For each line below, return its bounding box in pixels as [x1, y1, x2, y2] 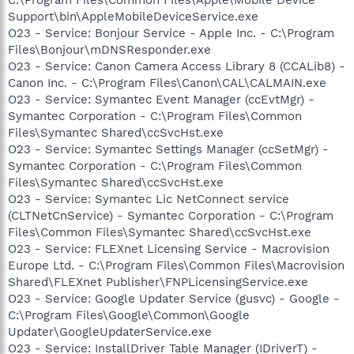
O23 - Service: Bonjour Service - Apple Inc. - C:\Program [8, 25, 334, 40]
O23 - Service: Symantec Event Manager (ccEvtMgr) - [8, 92, 314, 107]
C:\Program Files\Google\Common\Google [8, 307, 250, 322]
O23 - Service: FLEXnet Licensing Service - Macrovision [8, 241, 330, 256]
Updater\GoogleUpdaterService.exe [8, 324, 212, 339]
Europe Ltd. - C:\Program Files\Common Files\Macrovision [8, 258, 345, 273]
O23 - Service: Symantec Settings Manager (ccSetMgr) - [8, 141, 329, 156]
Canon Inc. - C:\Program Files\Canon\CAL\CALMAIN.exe [8, 75, 326, 90]
